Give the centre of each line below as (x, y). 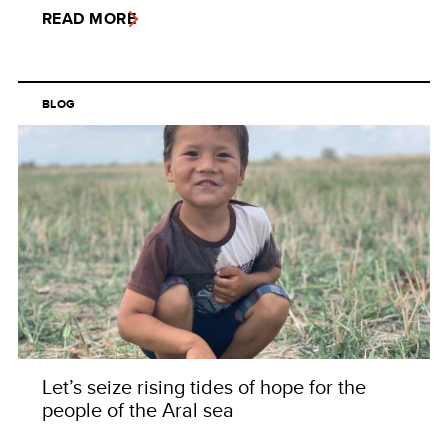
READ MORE (89, 19)
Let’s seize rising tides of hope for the (204, 386)
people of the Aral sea (138, 409)
